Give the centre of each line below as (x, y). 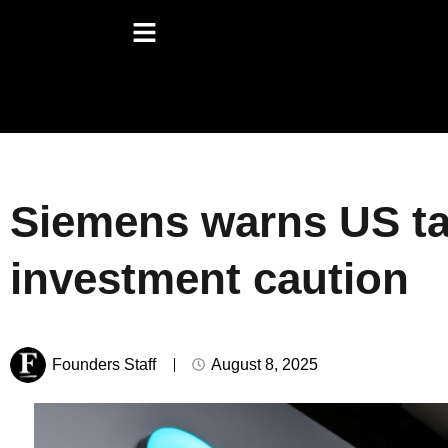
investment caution (209, 278)
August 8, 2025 (264, 364)
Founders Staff (104, 364)
